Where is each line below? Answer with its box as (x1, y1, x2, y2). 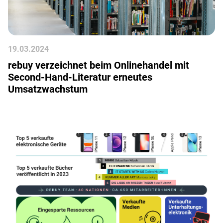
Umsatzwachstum (8, 83, 88, 95)
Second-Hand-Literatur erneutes (8, 71, 152, 83)
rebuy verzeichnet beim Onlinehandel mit (8, 59, 189, 71)
